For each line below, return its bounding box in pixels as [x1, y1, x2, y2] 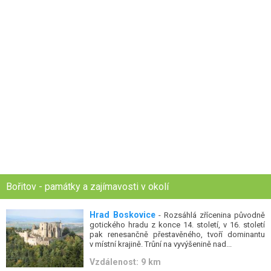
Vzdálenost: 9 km [90, 257, 162, 267]
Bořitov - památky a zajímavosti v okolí [6, 180, 169, 192]
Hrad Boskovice [90, 209, 155, 220]
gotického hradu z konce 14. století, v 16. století [90, 220, 265, 229]
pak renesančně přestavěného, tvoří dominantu [90, 229, 265, 239]
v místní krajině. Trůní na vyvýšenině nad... [90, 239, 232, 249]
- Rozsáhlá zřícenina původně [155, 210, 266, 220]
